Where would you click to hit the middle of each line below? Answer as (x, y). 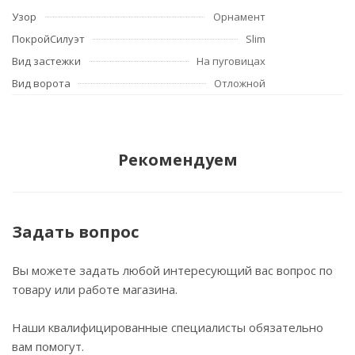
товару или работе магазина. (95, 289)
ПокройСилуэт (48, 39)
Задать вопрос (75, 232)
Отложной (240, 83)
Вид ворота (41, 83)
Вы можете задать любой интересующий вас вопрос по (172, 270)
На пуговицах (231, 61)
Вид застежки (46, 61)
